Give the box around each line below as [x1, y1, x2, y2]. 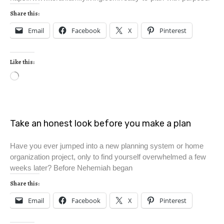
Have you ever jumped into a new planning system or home [10, 141, 203, 150]
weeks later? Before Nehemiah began [10, 163, 132, 172]
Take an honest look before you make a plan [10, 118, 191, 129]
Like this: [10, 58, 34, 66]
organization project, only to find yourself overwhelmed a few [10, 152, 206, 161]
